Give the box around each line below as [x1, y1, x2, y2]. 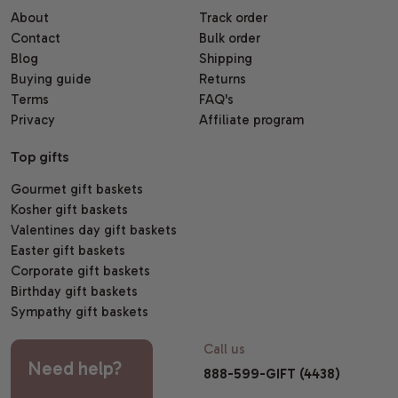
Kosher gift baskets [11, 202, 129, 219]
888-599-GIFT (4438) [203, 366, 340, 383]
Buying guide [11, 71, 92, 88]
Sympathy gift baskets [11, 304, 149, 321]
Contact [11, 30, 61, 47]
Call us [203, 341, 245, 358]
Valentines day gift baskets [11, 222, 178, 239]
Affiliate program [199, 112, 304, 129]
